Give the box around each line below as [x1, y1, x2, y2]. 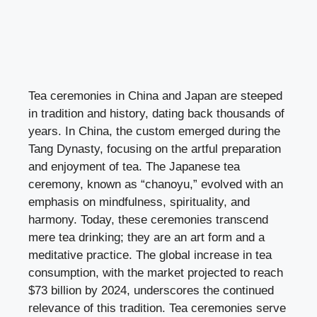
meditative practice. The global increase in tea [28, 248, 272, 262]
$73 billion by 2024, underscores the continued [28, 283, 274, 297]
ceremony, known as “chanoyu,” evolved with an [28, 177, 283, 191]
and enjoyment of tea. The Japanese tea [28, 159, 240, 173]
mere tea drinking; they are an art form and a [28, 230, 265, 244]
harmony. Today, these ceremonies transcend [28, 212, 268, 226]
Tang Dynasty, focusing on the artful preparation [28, 142, 281, 156]
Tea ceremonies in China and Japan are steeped [28, 88, 282, 103]
